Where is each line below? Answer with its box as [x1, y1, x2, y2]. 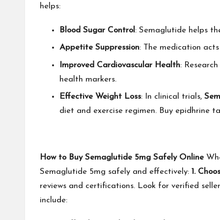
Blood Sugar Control [59, 26, 135, 34]
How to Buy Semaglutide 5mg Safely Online [40, 153, 204, 162]
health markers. [59, 75, 116, 83]
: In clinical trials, [141, 92, 204, 101]
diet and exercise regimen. [59, 106, 159, 115]
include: [40, 195, 67, 204]
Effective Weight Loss [59, 92, 141, 101]
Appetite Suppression [59, 43, 139, 52]
